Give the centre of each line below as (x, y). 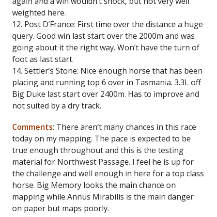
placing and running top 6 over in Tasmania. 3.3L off (107, 82)
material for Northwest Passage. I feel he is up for (103, 162)
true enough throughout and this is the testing (98, 150)
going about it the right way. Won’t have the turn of (106, 47)
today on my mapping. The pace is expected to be (101, 139)
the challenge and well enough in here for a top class (108, 173)
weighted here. (39, 13)
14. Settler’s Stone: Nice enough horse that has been (107, 71)
